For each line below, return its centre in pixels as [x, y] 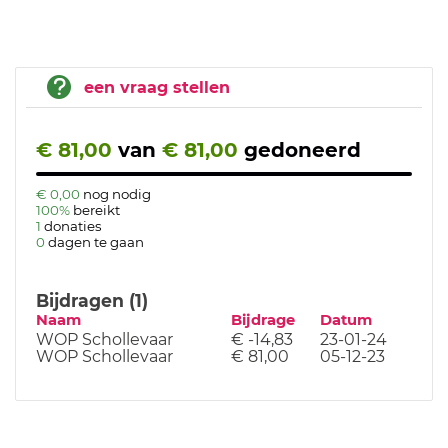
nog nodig [117, 194]
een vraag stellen [157, 87]
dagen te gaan [96, 242]
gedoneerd [302, 150]
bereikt [96, 210]
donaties [73, 226]
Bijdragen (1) [92, 300]
